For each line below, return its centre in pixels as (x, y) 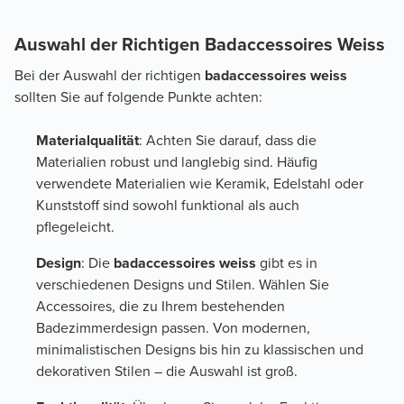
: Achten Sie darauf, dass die (228, 141)
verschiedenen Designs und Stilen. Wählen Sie (183, 285)
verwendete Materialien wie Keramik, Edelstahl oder (200, 184)
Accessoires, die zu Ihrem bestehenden (161, 307)
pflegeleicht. (75, 227)
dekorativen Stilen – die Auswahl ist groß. (167, 372)
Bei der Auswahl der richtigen (110, 76)
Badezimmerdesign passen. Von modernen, (173, 328)
